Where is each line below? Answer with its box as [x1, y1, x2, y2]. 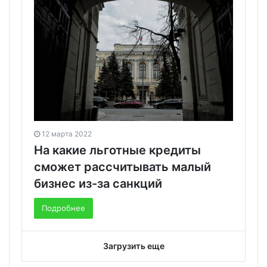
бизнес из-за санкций [34, 176, 162, 191]
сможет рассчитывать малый [34, 160, 211, 175]
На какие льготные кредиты [34, 143, 201, 158]
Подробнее [42, 203, 85, 213]
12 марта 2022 [42, 129, 92, 139]
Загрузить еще [103, 241, 164, 252]
